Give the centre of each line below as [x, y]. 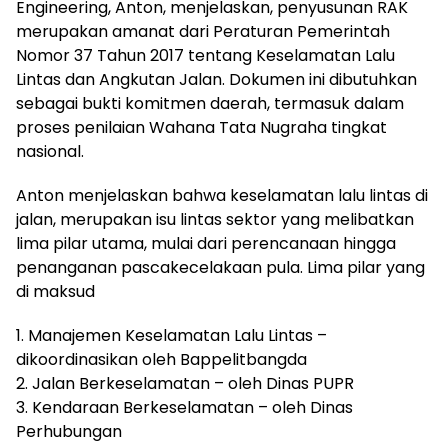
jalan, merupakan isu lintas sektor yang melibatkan [215, 220]
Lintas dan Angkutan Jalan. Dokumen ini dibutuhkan [216, 80]
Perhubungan [69, 432]
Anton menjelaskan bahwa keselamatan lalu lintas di [222, 196]
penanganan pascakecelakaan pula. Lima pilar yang [220, 268]
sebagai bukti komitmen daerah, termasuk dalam [210, 104]
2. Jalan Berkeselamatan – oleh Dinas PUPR [185, 384]
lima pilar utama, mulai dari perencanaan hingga [206, 244]
